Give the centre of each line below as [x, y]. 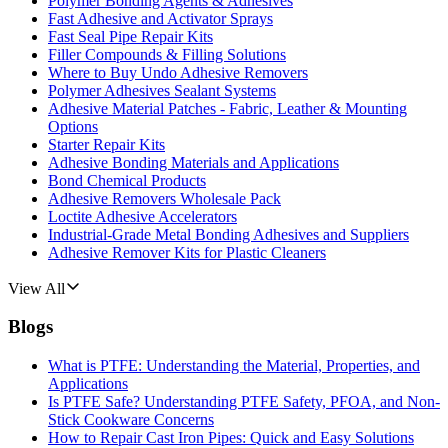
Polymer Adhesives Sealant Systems [162, 90]
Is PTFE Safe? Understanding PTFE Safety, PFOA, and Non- [244, 402]
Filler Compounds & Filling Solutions [167, 54]
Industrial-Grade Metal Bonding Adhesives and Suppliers [228, 234]
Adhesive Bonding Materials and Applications [193, 162]
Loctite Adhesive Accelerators [142, 216]
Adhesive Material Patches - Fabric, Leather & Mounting [227, 108]
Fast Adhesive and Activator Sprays [160, 18]
